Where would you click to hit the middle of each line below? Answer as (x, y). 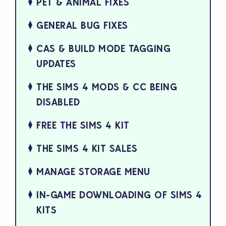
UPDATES (56, 63)
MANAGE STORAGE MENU (93, 171)
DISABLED (58, 102)
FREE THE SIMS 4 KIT (83, 125)
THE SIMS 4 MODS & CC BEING (107, 87)
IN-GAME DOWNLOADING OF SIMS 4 (119, 194)
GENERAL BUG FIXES (82, 25)
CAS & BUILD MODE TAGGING (103, 48)
